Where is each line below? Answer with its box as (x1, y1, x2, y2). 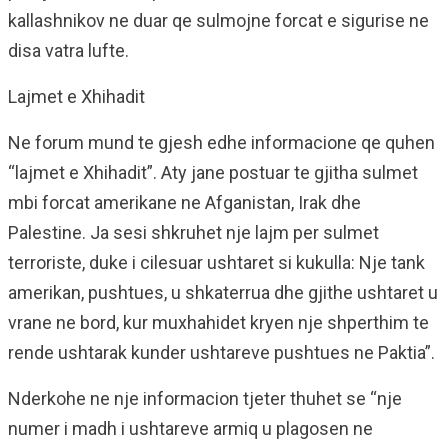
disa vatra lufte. (8, 40, 129, 61)
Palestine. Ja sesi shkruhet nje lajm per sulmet (8, 222, 379, 243)
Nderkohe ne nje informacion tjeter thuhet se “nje (8, 388, 402, 409)
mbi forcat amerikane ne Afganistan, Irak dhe (8, 192, 361, 213)
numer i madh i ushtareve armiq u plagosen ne (8, 418, 373, 439)
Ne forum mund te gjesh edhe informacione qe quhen (8, 132, 435, 153)
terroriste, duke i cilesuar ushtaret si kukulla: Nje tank (8, 252, 425, 273)
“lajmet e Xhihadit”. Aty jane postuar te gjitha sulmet (8, 162, 418, 183)
